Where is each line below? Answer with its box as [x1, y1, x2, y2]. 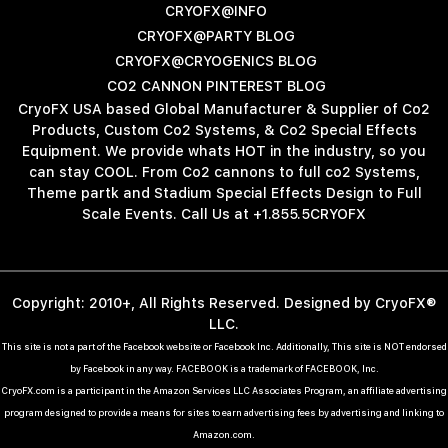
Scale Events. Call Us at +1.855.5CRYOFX [82, 200, 366, 227]
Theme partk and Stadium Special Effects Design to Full [26, 179, 422, 206]
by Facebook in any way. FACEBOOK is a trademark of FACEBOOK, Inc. [69, 360, 379, 377]
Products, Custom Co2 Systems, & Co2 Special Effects [31, 116, 417, 143]
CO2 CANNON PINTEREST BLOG [106, 72, 326, 99]
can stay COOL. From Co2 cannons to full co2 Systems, [28, 158, 420, 185]
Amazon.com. [193, 426, 255, 443]
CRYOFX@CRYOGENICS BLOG [115, 47, 317, 74]
